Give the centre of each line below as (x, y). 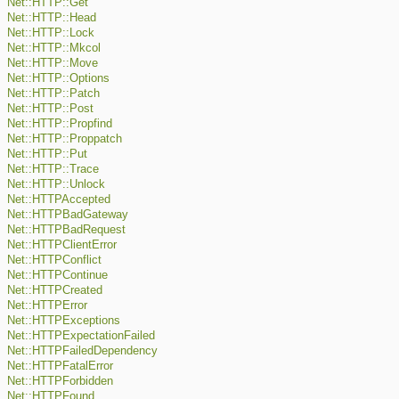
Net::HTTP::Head (52, 18)
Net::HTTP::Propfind (60, 124)
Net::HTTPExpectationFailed (81, 336)
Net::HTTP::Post (50, 109)
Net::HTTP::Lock (51, 33)
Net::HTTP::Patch (53, 94)
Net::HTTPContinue (57, 276)
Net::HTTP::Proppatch (65, 139)
